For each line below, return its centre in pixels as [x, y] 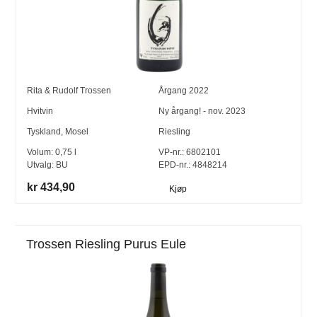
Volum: [41, 152]
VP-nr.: [171, 152]
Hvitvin [40, 111]
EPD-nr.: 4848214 [193, 165]
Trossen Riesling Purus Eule [106, 244]
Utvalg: [42, 165]
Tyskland [44, 132]
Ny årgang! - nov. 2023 [202, 111]
